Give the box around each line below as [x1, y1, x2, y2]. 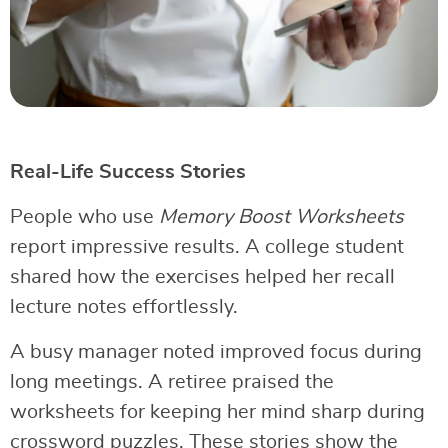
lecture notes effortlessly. [10, 297, 238, 318]
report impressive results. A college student [10, 237, 404, 258]
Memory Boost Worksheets [159, 207, 404, 228]
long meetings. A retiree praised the [10, 372, 334, 393]
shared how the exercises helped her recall [10, 267, 395, 288]
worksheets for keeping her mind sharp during [10, 402, 425, 423]
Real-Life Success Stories [10, 162, 246, 183]
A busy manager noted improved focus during [10, 342, 422, 363]
